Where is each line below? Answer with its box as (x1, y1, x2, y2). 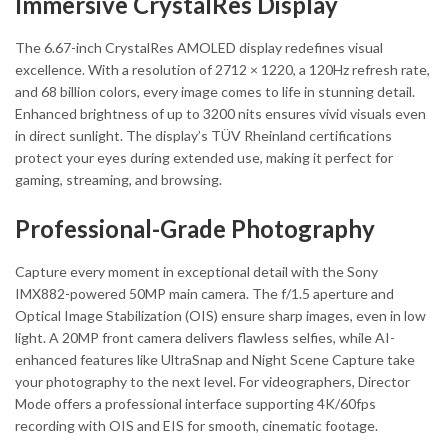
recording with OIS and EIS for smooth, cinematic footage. (15, 417, 378, 435)
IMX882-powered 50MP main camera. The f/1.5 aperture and (15, 285, 394, 303)
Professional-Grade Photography (15, 214, 375, 244)
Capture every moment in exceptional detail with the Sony (15, 263, 378, 281)
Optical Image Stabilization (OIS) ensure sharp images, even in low (15, 307, 426, 325)
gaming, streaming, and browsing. (15, 171, 222, 189)
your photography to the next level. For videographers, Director (15, 373, 410, 391)
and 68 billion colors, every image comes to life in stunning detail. (15, 83, 415, 101)
